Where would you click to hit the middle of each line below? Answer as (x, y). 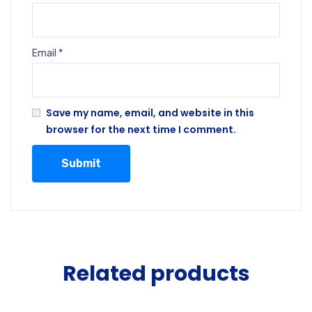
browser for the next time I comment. (141, 130)
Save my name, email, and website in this (150, 113)
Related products (156, 274)
